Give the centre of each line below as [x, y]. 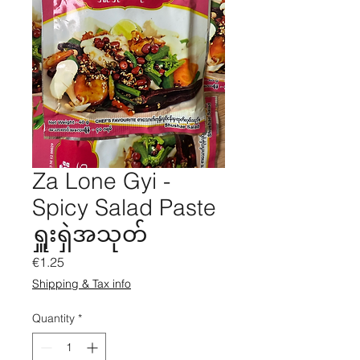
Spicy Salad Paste [124, 207]
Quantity [53, 318]
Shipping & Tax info [82, 284]
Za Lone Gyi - [101, 181]
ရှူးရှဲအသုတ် [90, 234]
